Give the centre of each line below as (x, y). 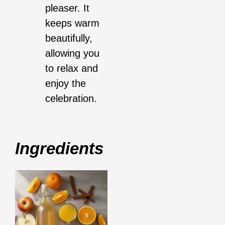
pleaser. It (67, 8)
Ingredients (59, 149)
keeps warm (72, 23)
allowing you (72, 53)
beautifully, (69, 38)
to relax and (72, 69)
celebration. (71, 99)
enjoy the (66, 84)
